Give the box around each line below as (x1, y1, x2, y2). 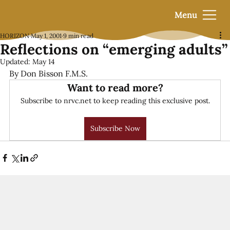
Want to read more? (67, 81, 163, 94)
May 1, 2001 (31, 31, 62, 40)
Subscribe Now (90, 123, 140, 133)
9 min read (63, 31, 93, 40)
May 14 (32, 56, 55, 66)
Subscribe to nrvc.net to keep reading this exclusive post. (20, 95, 210, 105)
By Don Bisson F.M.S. (9, 68, 88, 79)
